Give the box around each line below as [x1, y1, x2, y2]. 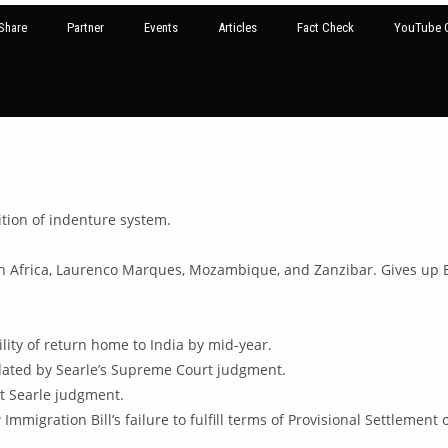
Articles [218, 20, 258, 35]
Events [144, 20, 179, 35]
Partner [67, 20, 105, 35]
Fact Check [297, 20, 355, 35]
